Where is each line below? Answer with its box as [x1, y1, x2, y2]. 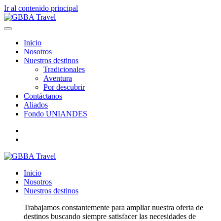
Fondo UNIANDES [24, 110, 87, 118]
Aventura [43, 74, 72, 82]
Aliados [24, 101, 48, 109]
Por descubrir [43, 83, 85, 91]
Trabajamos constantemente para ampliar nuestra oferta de [24, 203, 203, 212]
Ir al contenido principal [4, 4, 78, 12]
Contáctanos [24, 92, 62, 100]
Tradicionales [43, 65, 85, 74]
